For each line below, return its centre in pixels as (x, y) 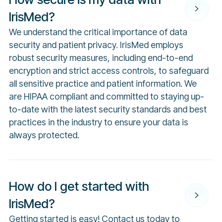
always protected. (44, 135)
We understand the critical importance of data (98, 32)
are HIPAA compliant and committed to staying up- (106, 97)
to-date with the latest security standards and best (108, 110)
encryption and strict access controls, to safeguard (109, 71)
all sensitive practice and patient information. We (103, 84)
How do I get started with (79, 187)
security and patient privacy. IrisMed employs (96, 45)
